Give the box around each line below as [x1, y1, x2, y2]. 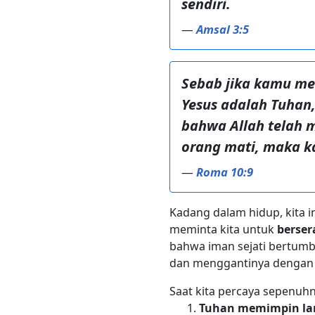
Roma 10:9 [196, 163, 253, 180]
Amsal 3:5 [196, 20, 249, 37]
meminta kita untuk [169, 221, 277, 237]
